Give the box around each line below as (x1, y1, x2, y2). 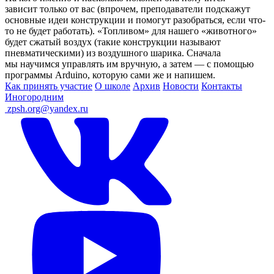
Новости (163, 80, 199, 91)
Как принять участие (5, 80, 92, 91)
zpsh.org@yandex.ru (7, 103, 88, 114)
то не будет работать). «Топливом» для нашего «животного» (5, 25, 257, 36)
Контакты (201, 80, 242, 91)
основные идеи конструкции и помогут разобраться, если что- (5, 14, 265, 25)
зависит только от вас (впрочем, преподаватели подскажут (5, 3, 250, 14)
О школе (95, 80, 130, 91)
